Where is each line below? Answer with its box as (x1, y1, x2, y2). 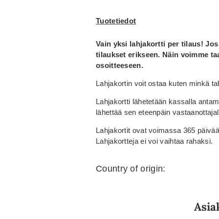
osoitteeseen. (96, 61, 143, 69)
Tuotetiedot (96, 16, 136, 25)
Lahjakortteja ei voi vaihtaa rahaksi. (96, 136, 213, 145)
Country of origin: (96, 163, 166, 174)
